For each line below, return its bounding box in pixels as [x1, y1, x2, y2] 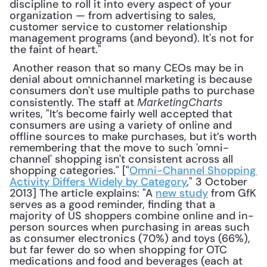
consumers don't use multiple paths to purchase [10, 83, 254, 98]
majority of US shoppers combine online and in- [10, 209, 254, 223]
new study [156, 186, 208, 200]
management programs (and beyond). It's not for [10, 31, 254, 45]
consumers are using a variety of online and [10, 118, 232, 132]
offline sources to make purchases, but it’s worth [10, 129, 257, 144]
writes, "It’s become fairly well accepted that [10, 107, 232, 121]
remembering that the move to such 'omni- [10, 141, 229, 155]
